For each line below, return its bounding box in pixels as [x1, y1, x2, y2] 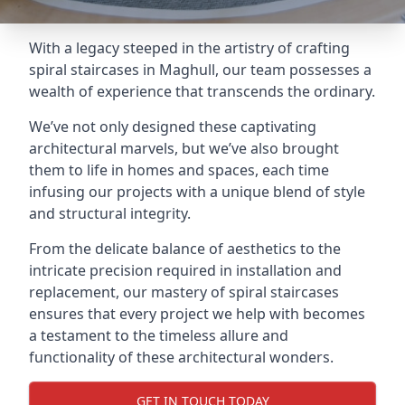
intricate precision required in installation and [29, 260, 342, 280]
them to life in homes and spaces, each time [29, 160, 329, 180]
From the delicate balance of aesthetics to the [29, 239, 341, 259]
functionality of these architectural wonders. [29, 347, 334, 367]
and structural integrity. [29, 203, 191, 223]
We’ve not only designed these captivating [29, 117, 316, 137]
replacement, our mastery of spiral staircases [29, 282, 339, 302]
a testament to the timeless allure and [29, 325, 288, 345]
